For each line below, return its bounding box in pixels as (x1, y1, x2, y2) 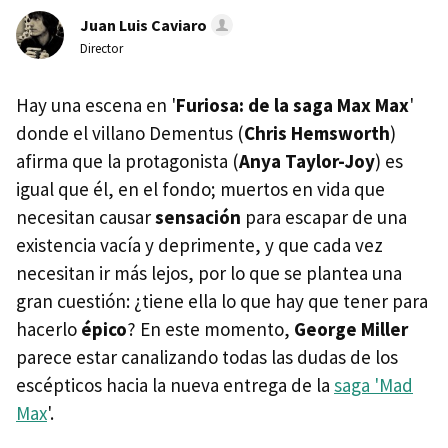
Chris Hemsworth (244, 121, 390, 145)
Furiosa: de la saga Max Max (176, 93, 409, 117)
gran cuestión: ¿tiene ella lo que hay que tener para (16, 289, 428, 313)
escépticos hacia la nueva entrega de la (16, 373, 334, 397)
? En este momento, (127, 317, 294, 341)
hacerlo (16, 317, 81, 341)
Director (80, 40, 123, 57)
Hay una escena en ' (16, 93, 176, 117)
